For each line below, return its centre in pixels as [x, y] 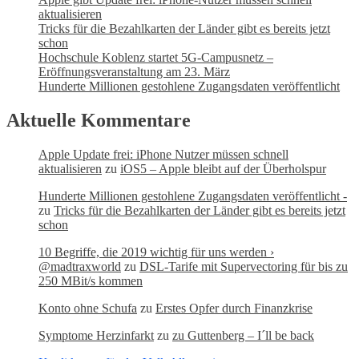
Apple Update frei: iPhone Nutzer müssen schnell [163, 154]
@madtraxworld [80, 266]
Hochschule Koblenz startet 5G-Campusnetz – [156, 57]
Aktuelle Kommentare [99, 120]
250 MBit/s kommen [91, 280]
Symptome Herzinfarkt [96, 335]
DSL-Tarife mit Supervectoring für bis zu [244, 266]
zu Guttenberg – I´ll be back [243, 335]
